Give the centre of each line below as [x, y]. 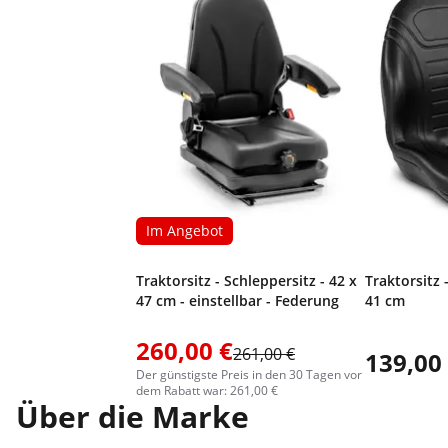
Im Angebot [184, 230]
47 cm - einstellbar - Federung [237, 300]
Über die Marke [132, 416]
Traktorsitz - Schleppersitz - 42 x [246, 280]
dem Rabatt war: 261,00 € [207, 390]
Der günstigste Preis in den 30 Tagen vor [249, 374]
